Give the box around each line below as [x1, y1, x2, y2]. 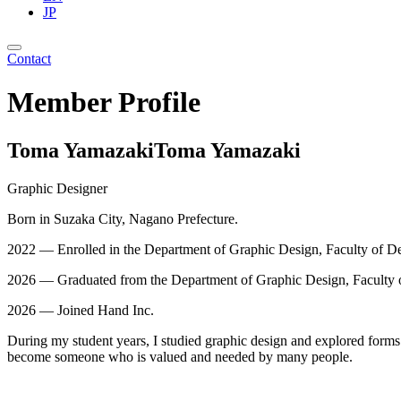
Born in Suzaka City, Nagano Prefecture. [7, 210, 238, 226]
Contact [7, 51, 51, 66]
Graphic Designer [7, 180, 107, 196]
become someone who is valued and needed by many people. [7, 348, 353, 364]
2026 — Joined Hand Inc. [7, 302, 154, 318]
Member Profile [7, 86, 200, 119]
